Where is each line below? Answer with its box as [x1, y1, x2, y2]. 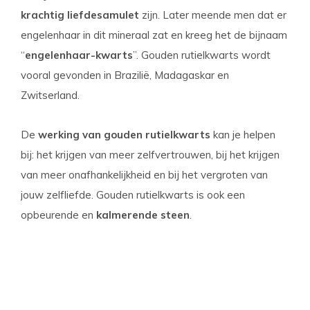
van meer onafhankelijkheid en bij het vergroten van [21, 168, 268, 181]
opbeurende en [21, 208, 96, 221]
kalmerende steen [96, 208, 190, 221]
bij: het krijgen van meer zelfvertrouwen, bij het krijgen [21, 148, 280, 161]
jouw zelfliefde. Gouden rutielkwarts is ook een [21, 188, 245, 201]
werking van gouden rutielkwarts [38, 128, 210, 141]
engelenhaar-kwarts [25, 48, 133, 62]
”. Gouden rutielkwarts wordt [133, 48, 271, 62]
